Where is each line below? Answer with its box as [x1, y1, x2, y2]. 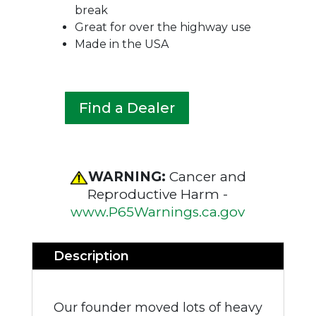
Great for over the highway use [74, 20, 251, 34]
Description [53, 248, 129, 264]
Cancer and [169, 169, 246, 185]
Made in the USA [74, 37, 169, 51]
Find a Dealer [78, 99, 175, 116]
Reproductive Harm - [87, 186, 229, 202]
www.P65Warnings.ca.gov [71, 204, 245, 220]
